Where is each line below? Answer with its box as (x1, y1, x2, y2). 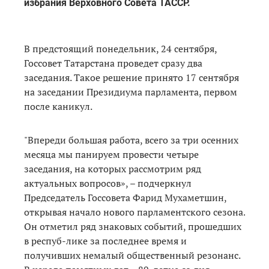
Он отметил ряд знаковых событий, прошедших (24, 219, 241, 233)
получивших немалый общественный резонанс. (24, 248, 240, 262)
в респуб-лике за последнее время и (24, 234, 187, 247)
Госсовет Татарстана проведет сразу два (24, 56, 202, 70)
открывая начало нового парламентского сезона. (24, 205, 245, 219)
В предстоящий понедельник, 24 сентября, (24, 41, 217, 55)
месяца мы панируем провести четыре (24, 147, 199, 161)
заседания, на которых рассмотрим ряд (24, 162, 201, 175)
